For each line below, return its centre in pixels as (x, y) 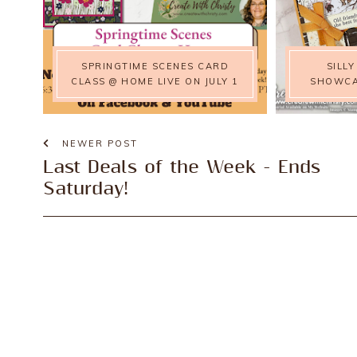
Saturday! (85, 189)
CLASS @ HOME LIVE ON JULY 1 (155, 81)
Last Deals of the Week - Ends (181, 167)
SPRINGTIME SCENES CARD (155, 66)
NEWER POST (98, 143)
